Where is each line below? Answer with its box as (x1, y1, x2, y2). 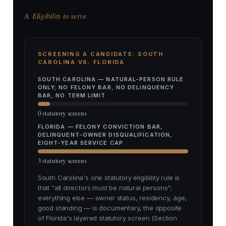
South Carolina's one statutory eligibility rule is (37, 174, 180, 182)
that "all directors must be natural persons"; (37, 184, 173, 192)
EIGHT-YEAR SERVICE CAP (37, 139, 123, 147)
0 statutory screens (37, 108, 87, 118)
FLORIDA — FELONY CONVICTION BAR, (37, 123, 163, 131)
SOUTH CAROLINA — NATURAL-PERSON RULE (37, 76, 184, 83)
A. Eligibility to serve (24, 11, 87, 21)
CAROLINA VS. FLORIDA (37, 59, 125, 66)
